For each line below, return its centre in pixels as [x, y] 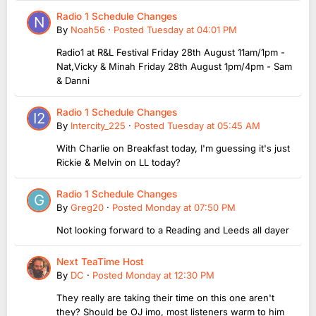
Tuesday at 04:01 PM [192, 30]
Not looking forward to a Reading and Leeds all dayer [174, 230]
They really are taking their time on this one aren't [165, 298]
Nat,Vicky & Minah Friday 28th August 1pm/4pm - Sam [174, 67]
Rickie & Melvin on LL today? [119, 163]
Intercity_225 [98, 126]
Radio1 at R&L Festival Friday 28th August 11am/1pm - [171, 53]
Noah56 [88, 30]
